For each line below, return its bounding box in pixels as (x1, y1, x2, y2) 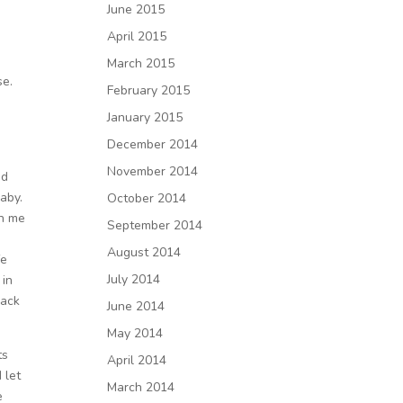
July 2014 (107, 271, 161, 288)
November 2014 (107, 163, 199, 180)
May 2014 (107, 325, 164, 342)
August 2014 (107, 244, 182, 261)
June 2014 (107, 298, 166, 315)
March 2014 (107, 379, 175, 396)
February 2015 (107, 82, 191, 99)
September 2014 (107, 217, 203, 234)
